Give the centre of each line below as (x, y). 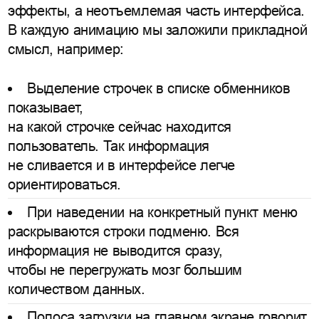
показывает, (46, 107)
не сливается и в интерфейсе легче (121, 165)
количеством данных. (77, 289)
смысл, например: (66, 49)
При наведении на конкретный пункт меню (162, 212)
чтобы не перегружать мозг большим (125, 270)
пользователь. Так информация (109, 146)
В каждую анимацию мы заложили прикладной (158, 30)
